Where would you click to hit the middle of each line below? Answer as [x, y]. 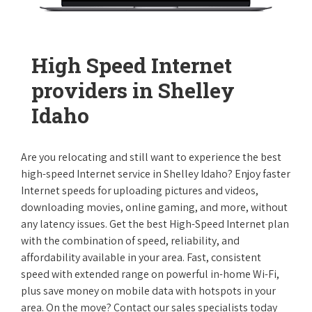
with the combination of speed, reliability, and [130, 241]
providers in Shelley [133, 90]
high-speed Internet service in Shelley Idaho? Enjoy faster [156, 174]
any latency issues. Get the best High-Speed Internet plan [155, 224]
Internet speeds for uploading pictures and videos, [140, 190]
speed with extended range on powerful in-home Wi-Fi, [150, 274]
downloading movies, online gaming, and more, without [154, 207]
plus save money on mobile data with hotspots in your [148, 291]
